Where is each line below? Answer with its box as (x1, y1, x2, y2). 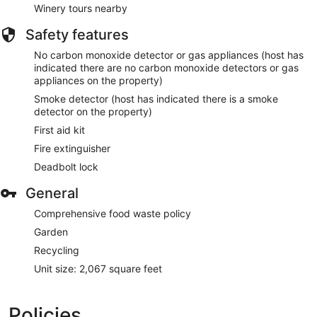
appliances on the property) (34, 74, 163, 86)
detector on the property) (34, 105, 152, 117)
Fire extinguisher (34, 142, 110, 154)
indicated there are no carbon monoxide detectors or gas (34, 61, 299, 74)
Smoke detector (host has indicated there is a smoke (34, 92, 278, 105)
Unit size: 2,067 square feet (34, 262, 162, 275)
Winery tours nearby (34, 1, 127, 14)
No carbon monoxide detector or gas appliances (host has (34, 48, 304, 61)
